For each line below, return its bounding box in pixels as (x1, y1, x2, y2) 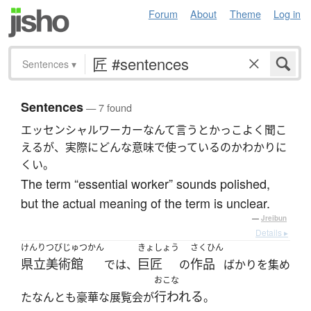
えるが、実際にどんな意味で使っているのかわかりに (21, 140, 287, 155)
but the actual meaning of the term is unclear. (21, 194, 270, 212)
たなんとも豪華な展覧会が (21, 289, 154, 305)
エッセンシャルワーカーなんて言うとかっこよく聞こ (21, 122, 287, 138)
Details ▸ (255, 226, 288, 239)
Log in (274, 6, 301, 21)
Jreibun (261, 213, 287, 224)
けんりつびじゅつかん (21, 242, 104, 254)
